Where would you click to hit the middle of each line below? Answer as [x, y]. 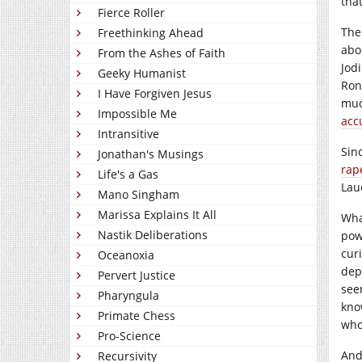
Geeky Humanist [142, 73]
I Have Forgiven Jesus [155, 93]
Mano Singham [139, 194]
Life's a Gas [128, 174]
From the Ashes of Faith [162, 53]
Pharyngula [128, 295]
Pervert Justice [137, 275]
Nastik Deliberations [153, 235]
